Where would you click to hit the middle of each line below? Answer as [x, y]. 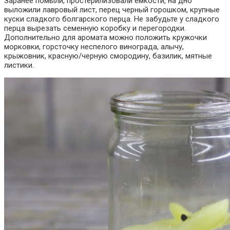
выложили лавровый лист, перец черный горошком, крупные [112, 9]
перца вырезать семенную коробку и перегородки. [95, 28]
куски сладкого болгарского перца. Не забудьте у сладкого [112, 19]
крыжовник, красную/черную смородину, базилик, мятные [108, 56]
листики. [19, 65]
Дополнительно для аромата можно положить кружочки [106, 37]
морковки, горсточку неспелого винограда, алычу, [94, 46]
